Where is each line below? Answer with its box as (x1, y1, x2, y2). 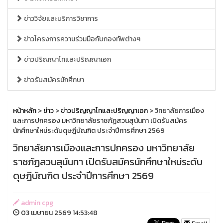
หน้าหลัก (13, 105, 36, 116)
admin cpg (19, 197, 53, 208)
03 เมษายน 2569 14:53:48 (19, 207, 98, 218)
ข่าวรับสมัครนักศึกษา (22, 74, 84, 85)
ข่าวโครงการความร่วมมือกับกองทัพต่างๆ (22, 33, 140, 44)
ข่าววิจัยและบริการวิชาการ (22, 13, 98, 24)
